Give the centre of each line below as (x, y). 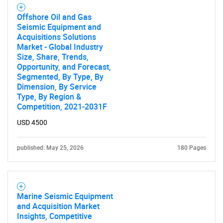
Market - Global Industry (60, 47)
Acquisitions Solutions (56, 37)
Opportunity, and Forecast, (64, 67)
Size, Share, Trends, (53, 57)
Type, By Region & (49, 97)
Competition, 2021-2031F (62, 107)
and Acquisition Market (58, 206)
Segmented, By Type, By (60, 77)
